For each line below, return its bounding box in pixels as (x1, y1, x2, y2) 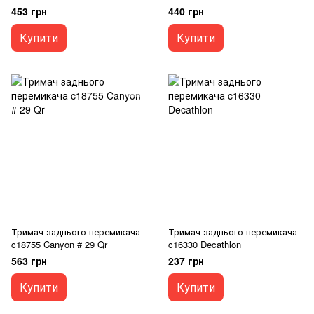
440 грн (168, 4, 204, 18)
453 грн (11, 4, 47, 18)
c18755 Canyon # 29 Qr (11, 238, 107, 251)
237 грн (168, 254, 204, 268)
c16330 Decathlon (168, 238, 241, 251)
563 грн (11, 254, 47, 268)
